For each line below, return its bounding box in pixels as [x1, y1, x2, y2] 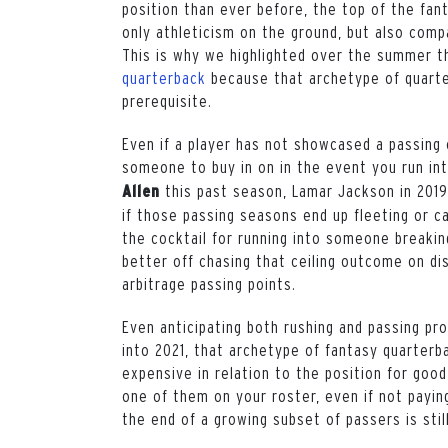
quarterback [122, 68, 206, 87]
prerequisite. [122, 91, 215, 110]
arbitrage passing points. [122, 274, 296, 293]
